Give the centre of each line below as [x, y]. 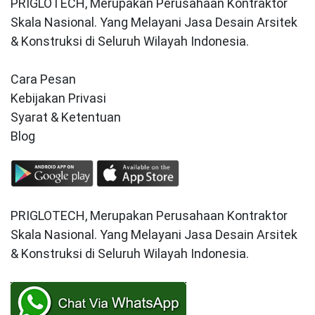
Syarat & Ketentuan [66, 117]
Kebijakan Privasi [58, 98]
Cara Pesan [43, 79]
